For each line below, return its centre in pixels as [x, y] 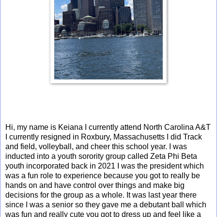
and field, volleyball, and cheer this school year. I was [96, 146]
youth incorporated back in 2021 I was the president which [105, 166]
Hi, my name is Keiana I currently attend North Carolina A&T [108, 127]
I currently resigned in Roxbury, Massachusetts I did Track [104, 137]
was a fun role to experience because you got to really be [103, 175]
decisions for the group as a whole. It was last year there [101, 195]
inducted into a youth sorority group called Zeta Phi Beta [101, 156]
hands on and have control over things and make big [95, 185]
